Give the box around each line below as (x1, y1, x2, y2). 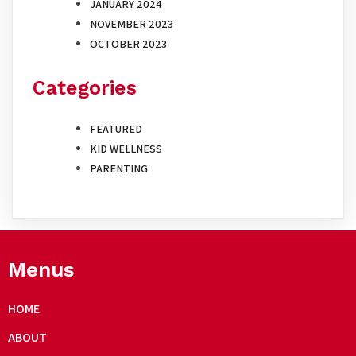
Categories (33, 76, 137, 100)
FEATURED (90, 121, 142, 136)
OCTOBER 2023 (90, 37, 167, 52)
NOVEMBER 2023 (90, 17, 173, 32)
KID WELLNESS (90, 141, 162, 156)
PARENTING (90, 161, 148, 176)
